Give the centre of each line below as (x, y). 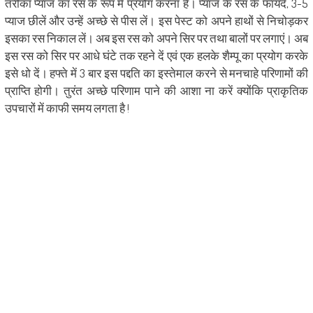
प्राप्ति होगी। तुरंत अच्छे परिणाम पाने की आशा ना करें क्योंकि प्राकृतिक (156, 90)
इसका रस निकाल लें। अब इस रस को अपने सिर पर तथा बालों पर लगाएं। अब (156, 38)
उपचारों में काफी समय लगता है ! (67, 108)
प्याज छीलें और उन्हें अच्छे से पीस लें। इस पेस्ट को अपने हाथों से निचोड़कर (156, 20)
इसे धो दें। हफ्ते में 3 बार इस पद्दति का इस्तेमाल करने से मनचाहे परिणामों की (156, 73)
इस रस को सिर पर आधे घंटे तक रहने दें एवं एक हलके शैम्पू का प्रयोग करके (156, 55)
